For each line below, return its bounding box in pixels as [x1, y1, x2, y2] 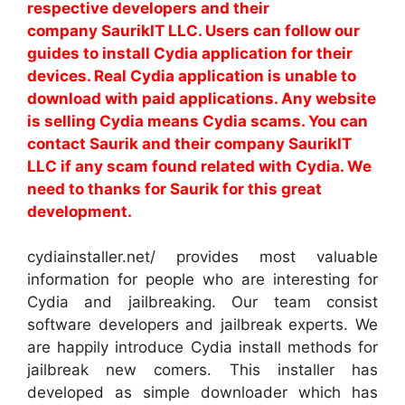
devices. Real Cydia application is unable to [27, 66, 356, 85]
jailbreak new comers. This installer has [27, 361, 378, 379]
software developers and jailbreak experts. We [27, 316, 378, 334]
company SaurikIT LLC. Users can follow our [27, 21, 360, 40]
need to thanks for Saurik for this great [27, 179, 322, 198]
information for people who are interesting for [27, 270, 378, 288]
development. [27, 202, 132, 221]
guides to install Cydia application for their [27, 43, 353, 62]
